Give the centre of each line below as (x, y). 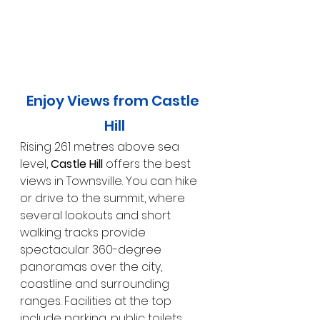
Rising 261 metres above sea (101, 147)
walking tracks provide (84, 233)
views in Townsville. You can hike (110, 181)
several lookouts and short (97, 216)
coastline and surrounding (96, 284)
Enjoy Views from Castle (114, 101)
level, (35, 164)
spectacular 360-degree (92, 250)
